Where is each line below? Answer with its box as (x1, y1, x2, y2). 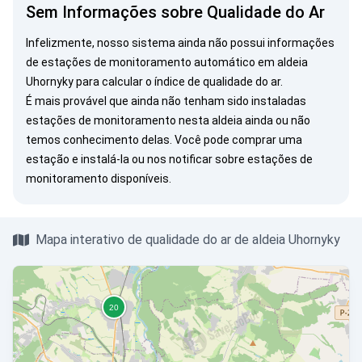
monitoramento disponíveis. (26, 172, 171, 185)
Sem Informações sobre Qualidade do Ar (26, 2, 325, 22)
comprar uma (232, 133, 302, 146)
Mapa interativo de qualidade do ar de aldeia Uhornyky (36, 232, 340, 247)
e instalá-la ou (69, 153, 147, 166)
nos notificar (147, 153, 213, 166)
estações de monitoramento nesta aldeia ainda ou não (26, 114, 310, 127)
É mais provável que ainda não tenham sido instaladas (26, 95, 306, 107)
